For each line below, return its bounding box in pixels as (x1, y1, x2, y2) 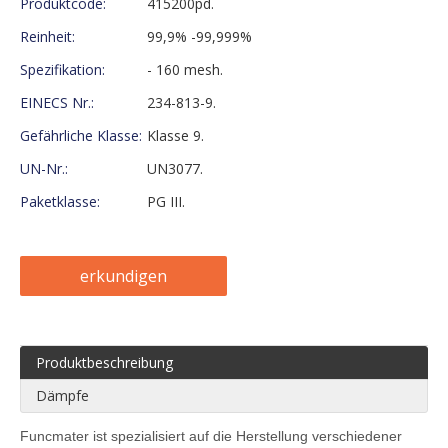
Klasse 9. (147, 125, 204, 145)
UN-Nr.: (20, 158, 68, 178)
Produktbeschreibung (36, 352, 173, 372)
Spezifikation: (20, 59, 105, 79)
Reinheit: (20, 26, 75, 46)
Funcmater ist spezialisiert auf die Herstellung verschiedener (20, 427, 402, 444)
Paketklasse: (20, 191, 100, 211)
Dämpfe (36, 385, 89, 405)
